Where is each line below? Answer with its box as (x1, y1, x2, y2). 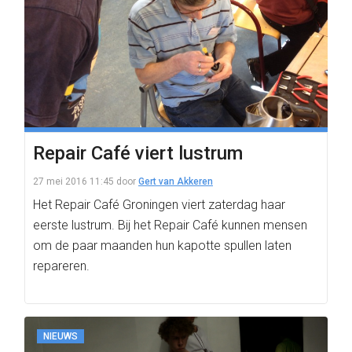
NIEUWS (43, 331, 78, 342)
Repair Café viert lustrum (33, 142, 243, 164)
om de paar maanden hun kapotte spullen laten (33, 238, 291, 253)
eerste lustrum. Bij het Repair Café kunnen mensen (33, 218, 307, 233)
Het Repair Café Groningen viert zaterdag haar (33, 197, 285, 212)
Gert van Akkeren (138, 176, 213, 187)
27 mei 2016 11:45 (33, 176, 114, 187)
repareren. (33, 258, 90, 273)
